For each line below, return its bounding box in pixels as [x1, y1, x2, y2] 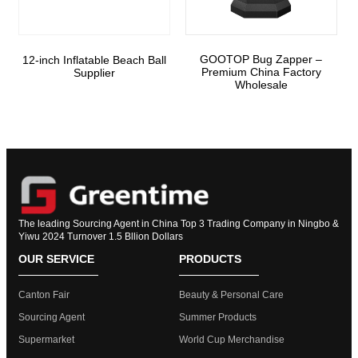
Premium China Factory [201, 66, 321, 79]
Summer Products [179, 312, 257, 324]
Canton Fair [18, 289, 70, 301]
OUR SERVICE [18, 253, 94, 266]
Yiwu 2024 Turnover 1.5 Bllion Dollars [18, 231, 183, 243]
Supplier [74, 66, 115, 80]
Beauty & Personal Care [179, 289, 284, 301]
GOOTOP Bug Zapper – [200, 53, 322, 66]
